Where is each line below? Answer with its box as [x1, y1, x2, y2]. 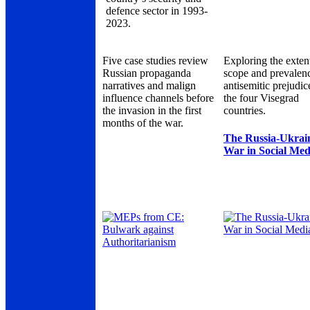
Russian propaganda [102, 67, 191, 79]
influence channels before [102, 92, 214, 104]
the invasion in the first [102, 104, 201, 116]
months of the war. [102, 117, 183, 129]
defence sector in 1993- [106, 5, 208, 17]
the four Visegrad [224, 92, 299, 104]
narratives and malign [102, 80, 196, 91]
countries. [224, 104, 268, 116]
